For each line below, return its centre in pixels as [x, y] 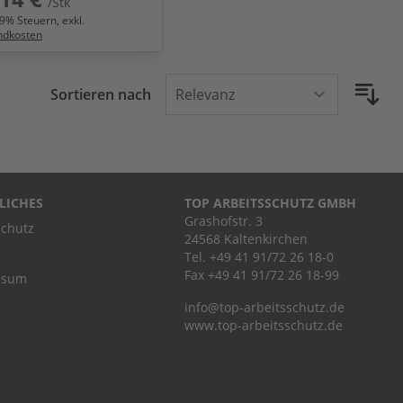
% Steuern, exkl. [45, 20]
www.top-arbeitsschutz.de [264, 325]
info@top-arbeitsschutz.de [264, 307]
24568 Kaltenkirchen [246, 238]
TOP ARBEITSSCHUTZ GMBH [270, 202]
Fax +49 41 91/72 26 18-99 [262, 274]
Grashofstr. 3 [224, 220]
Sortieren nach [101, 94]
